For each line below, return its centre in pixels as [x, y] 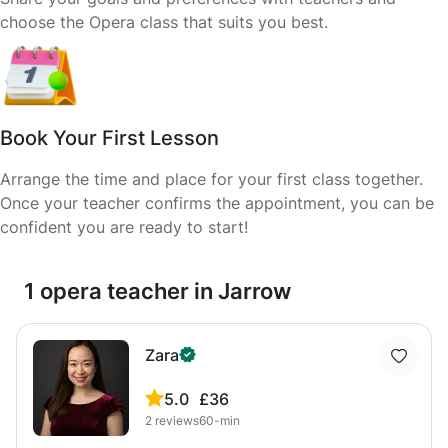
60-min [219, 420]
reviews [177, 420]
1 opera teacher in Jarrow [157, 291]
